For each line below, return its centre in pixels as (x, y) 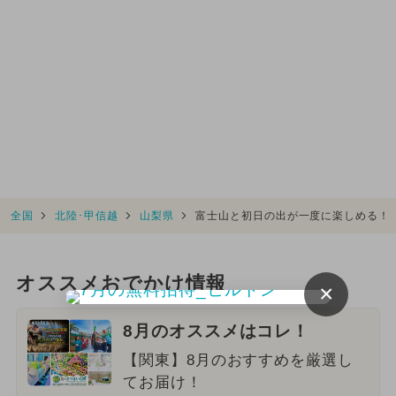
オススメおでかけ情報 (121, 283)
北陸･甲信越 (86, 216)
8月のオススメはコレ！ (216, 331)
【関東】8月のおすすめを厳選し (238, 360)
